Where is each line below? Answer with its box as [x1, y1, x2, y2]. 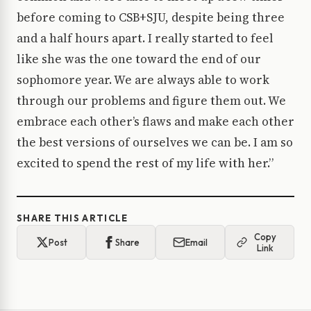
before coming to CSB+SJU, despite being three [17, 9, 285, 26]
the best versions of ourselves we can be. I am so [17, 134, 293, 151]
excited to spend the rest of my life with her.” [17, 155, 274, 172]
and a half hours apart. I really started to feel [17, 30, 274, 47]
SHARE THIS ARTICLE [17, 212, 128, 224]
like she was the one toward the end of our [17, 51, 261, 68]
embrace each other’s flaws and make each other [17, 113, 294, 131]
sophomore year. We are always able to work [17, 72, 269, 89]
